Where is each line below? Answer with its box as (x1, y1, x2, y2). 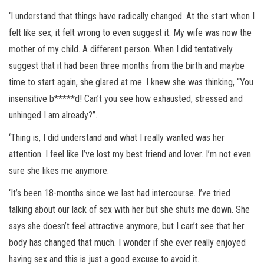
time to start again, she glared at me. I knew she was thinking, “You (9, 77, 253, 88)
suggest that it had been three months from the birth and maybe (9, 60, 245, 72)
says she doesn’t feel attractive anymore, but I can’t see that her (9, 220, 245, 232)
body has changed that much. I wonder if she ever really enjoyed (9, 237, 246, 249)
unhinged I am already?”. (9, 110, 97, 121)
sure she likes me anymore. (9, 165, 109, 177)
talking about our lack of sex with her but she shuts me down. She (9, 204, 250, 216)
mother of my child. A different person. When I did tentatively (9, 44, 233, 55)
